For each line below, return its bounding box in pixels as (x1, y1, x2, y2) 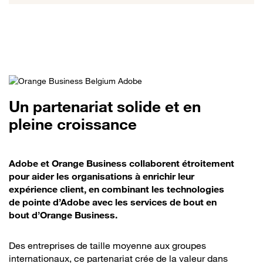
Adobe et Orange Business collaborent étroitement (9, 157, 234, 170)
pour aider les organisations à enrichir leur (9, 170, 194, 183)
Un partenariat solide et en (9, 97, 201, 116)
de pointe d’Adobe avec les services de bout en (9, 196, 217, 208)
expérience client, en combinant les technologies (9, 183, 224, 195)
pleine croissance (9, 115, 137, 134)
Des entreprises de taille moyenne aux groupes (9, 240, 206, 252)
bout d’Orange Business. (9, 209, 117, 221)
